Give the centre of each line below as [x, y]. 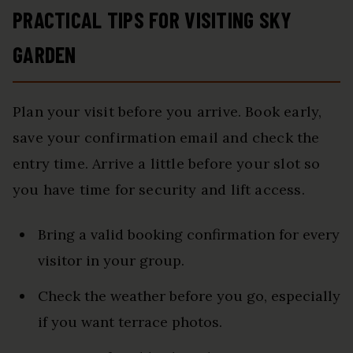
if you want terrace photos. [130, 322]
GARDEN [45, 55]
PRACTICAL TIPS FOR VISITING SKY [152, 20]
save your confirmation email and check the [166, 138]
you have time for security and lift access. [159, 190]
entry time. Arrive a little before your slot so [167, 164]
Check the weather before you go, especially [189, 296]
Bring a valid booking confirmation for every [189, 235]
